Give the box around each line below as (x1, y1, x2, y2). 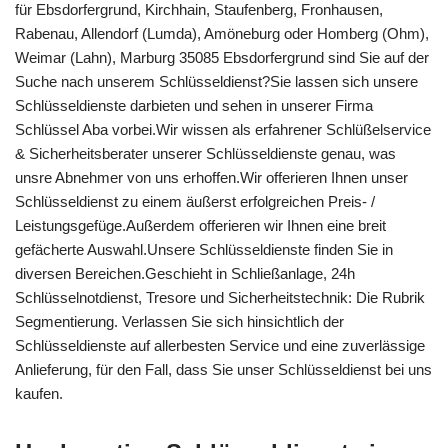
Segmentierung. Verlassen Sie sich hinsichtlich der (15, 313, 344, 331)
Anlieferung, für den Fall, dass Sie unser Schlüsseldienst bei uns (15, 361, 432, 379)
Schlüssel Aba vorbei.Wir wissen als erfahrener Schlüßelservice (15, 121, 431, 139)
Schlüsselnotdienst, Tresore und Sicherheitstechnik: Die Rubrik (15, 289, 425, 307)
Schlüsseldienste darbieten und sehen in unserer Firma (15, 97, 373, 115)
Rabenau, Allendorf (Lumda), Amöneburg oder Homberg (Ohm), (15, 25, 429, 43)
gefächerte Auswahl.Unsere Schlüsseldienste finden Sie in (15, 241, 393, 259)
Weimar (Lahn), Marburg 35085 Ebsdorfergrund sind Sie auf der (15, 49, 429, 67)
